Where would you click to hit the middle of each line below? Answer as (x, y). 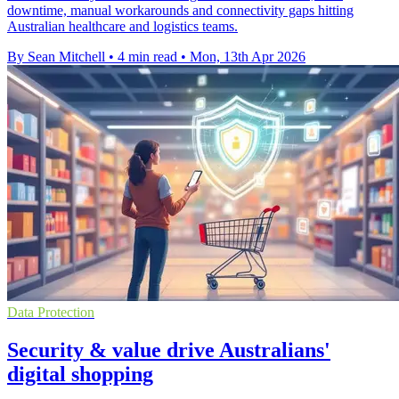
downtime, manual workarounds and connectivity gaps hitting (180, 11)
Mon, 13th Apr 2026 (248, 57)
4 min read (147, 57)
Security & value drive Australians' (169, 350)
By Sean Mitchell (56, 57)
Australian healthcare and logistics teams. (122, 27)
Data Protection (51, 313)
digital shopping (80, 375)
